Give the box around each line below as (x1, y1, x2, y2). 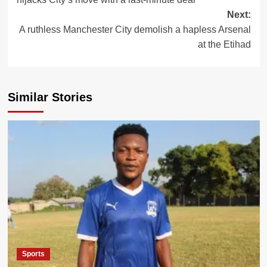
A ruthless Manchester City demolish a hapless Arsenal (18, 24, 251, 35)
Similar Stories (7, 90, 92, 104)
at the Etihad (197, 39, 251, 49)
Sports (21, 249, 45, 258)
